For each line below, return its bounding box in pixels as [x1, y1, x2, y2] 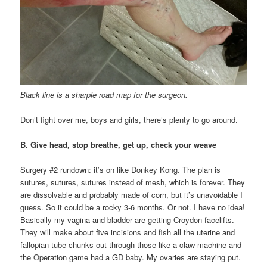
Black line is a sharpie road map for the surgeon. [20, 88, 188, 100]
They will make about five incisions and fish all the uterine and [20, 226, 235, 238]
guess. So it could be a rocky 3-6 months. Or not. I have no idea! [20, 201, 246, 213]
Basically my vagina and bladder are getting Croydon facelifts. [20, 213, 235, 225]
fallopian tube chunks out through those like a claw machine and [20, 238, 242, 250]
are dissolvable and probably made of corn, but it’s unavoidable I [20, 188, 243, 200]
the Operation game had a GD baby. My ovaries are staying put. [20, 251, 241, 263]
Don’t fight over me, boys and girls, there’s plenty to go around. [20, 113, 238, 125]
